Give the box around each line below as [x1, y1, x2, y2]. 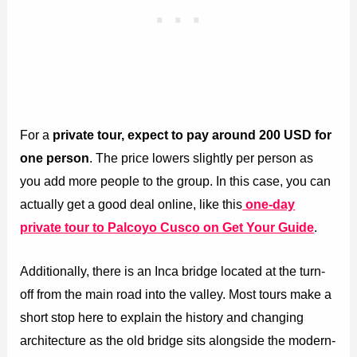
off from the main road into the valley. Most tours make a [20, 286, 332, 301]
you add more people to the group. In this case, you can [20, 173, 331, 188]
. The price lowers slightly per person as [89, 150, 314, 165]
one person [20, 150, 90, 165]
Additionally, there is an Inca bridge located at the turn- [20, 263, 326, 278]
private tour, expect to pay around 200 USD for [53, 127, 332, 142]
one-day [242, 196, 296, 211]
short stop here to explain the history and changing [20, 309, 304, 324]
